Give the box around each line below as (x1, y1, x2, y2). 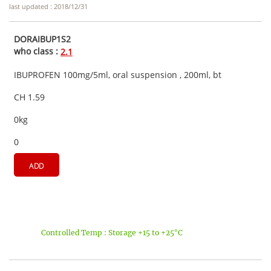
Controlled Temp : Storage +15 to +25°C (41, 227, 183, 237)
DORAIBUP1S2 (14, 33, 71, 45)
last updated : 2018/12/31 (9, 2, 88, 11)
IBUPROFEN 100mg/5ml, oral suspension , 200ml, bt (14, 68, 221, 80)
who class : (14, 45, 60, 57)
